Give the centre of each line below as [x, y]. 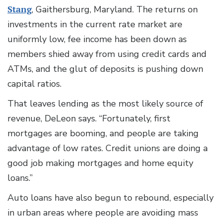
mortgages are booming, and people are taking [103, 134]
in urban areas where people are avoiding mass [103, 213]
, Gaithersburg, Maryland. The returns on [115, 10]
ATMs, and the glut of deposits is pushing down [105, 69]
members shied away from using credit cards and [107, 54]
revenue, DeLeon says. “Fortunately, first [89, 119]
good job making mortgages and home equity [100, 163]
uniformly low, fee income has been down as [97, 39]
